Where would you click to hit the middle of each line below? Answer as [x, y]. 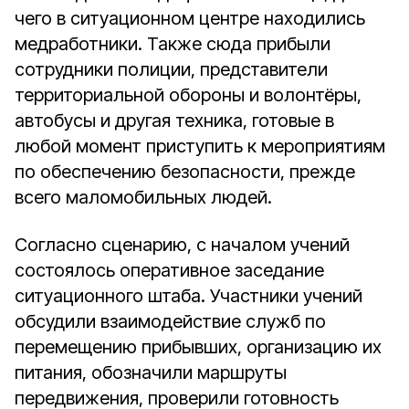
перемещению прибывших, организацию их [198, 347]
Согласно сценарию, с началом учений [182, 245]
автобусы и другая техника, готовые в [174, 121]
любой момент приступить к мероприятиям [200, 146]
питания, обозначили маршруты [151, 372]
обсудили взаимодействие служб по [170, 321]
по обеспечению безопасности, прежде [185, 172]
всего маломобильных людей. [143, 197]
